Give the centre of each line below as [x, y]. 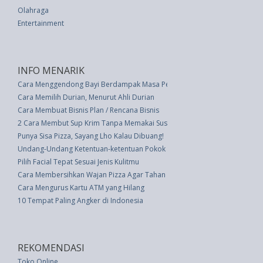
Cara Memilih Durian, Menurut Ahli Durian [86, 97]
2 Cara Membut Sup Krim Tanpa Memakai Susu [95, 123]
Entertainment [41, 23]
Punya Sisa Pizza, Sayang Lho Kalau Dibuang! [91, 136]
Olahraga [33, 11]
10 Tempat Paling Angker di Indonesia [80, 201]
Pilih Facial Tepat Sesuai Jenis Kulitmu [78, 162]
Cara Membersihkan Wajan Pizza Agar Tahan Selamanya [110, 175]
